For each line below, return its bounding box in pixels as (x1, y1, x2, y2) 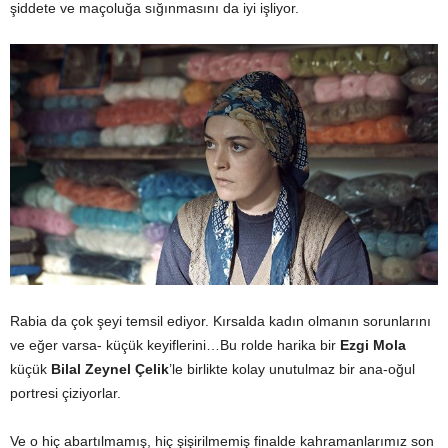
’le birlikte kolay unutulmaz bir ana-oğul (169, 361, 415, 377)
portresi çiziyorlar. (10, 385, 121, 401)
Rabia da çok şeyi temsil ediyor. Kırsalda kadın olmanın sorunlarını (10, 313, 431, 329)
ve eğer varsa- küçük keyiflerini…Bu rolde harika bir (10, 337, 340, 353)
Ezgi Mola (340, 337, 406, 353)
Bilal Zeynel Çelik (51, 361, 169, 377)
